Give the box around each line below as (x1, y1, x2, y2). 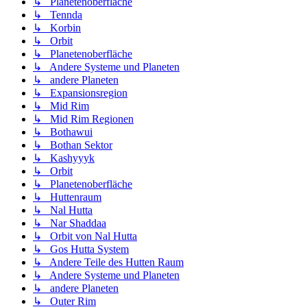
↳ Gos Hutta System (33, 243, 129, 256)
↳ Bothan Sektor (33, 139, 112, 151)
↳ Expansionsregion (33, 87, 127, 99)
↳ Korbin (33, 22, 81, 34)
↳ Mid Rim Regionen (33, 113, 134, 125)
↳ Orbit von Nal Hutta (33, 230, 137, 243)
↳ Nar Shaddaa (33, 217, 106, 230)
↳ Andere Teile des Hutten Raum (33, 256, 184, 269)
